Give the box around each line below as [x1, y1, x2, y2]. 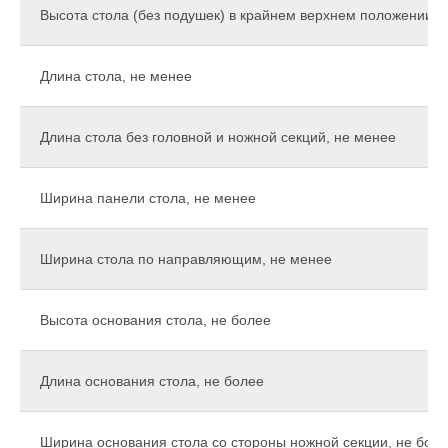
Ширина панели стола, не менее [40, 190, 256, 207]
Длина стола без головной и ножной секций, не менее [40, 129, 396, 146]
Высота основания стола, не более [40, 312, 271, 329]
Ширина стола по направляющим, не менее [40, 251, 332, 268]
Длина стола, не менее [40, 68, 192, 85]
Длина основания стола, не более [40, 373, 264, 390]
